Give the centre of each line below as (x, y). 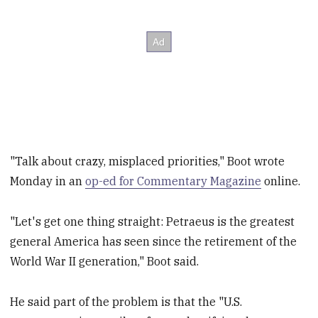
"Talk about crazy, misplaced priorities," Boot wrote (148, 161)
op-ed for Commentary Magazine (174, 181)
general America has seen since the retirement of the (154, 241)
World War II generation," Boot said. (105, 261)
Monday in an (48, 181)
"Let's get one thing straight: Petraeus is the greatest (153, 221)
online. (281, 181)
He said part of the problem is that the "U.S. (126, 301)
